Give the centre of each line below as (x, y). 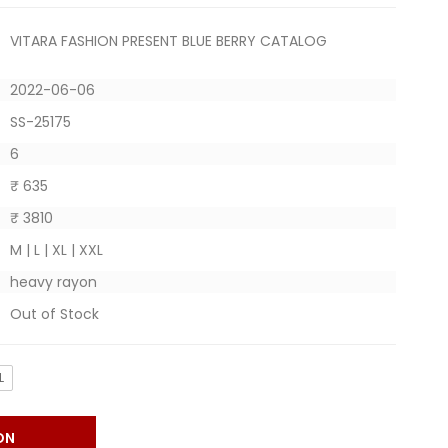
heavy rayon (53, 282)
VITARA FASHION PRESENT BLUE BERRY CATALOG (168, 41)
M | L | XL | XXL (56, 250)
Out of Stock (54, 314)
